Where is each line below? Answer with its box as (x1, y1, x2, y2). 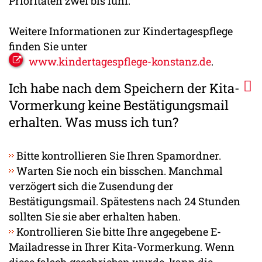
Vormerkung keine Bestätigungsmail (9, 96, 229, 114)
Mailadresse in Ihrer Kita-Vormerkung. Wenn (9, 240, 235, 254)
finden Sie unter (9, 39, 88, 54)
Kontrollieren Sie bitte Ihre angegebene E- (14, 225, 221, 239)
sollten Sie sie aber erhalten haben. (9, 209, 181, 224)
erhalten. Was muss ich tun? (9, 113, 178, 131)
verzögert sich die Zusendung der (9, 179, 174, 194)
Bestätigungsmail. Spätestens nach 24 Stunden (9, 194, 240, 209)
